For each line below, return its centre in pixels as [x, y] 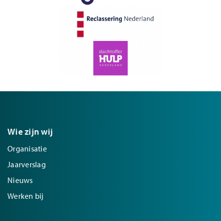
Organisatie [27, 148]
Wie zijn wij [30, 131]
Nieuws [20, 180]
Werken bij [26, 196]
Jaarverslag [27, 164]
